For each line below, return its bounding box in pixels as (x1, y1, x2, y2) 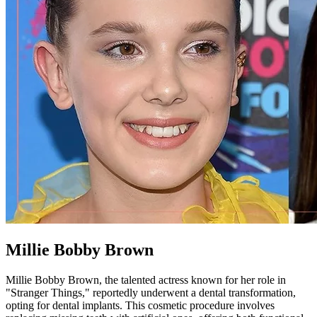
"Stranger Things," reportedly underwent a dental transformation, (6, 287, 296, 299)
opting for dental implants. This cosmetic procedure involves (6, 299, 275, 312)
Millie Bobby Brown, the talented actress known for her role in (6, 274, 286, 287)
